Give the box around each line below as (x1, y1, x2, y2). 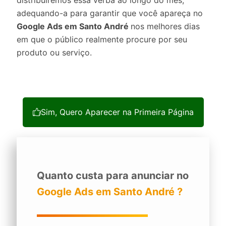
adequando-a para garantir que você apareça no (17, 8, 203, 18)
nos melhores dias (131, 21, 200, 31)
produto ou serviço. (17, 47, 92, 58)
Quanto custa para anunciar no (37, 169, 189, 182)
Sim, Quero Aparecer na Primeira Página (40, 107, 194, 117)
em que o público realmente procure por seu (17, 34, 187, 44)
